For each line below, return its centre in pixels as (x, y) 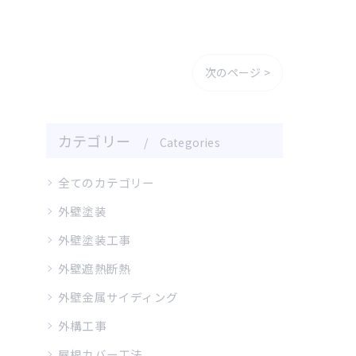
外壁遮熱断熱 (95, 268)
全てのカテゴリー (106, 182)
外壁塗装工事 (95, 240)
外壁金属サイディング (118, 297)
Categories (190, 142)
